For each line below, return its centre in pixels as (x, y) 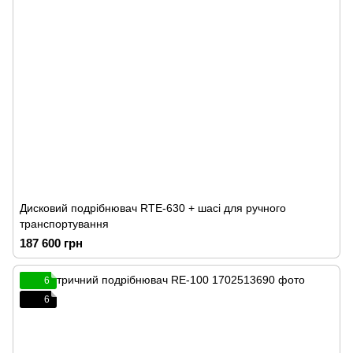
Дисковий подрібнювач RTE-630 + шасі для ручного (153, 208)
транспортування (64, 224)
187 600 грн (51, 243)
